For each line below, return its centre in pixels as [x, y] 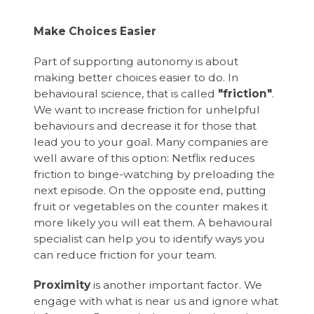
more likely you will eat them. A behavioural [153, 222]
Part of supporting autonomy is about [136, 61]
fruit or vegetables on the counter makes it [151, 206]
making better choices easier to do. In [136, 77]
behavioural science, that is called [126, 93]
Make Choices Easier [95, 31]
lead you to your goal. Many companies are [151, 142]
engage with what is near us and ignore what [156, 301]
